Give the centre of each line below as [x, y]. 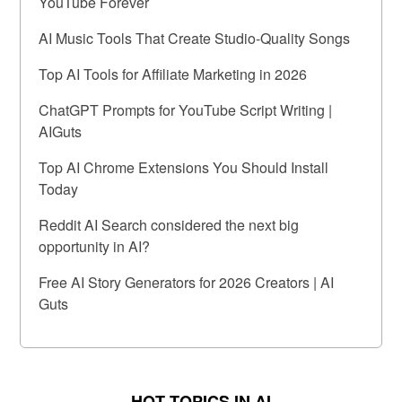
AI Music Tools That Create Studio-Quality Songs [195, 38]
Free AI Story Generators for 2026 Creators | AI [187, 282]
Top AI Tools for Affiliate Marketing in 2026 [173, 74]
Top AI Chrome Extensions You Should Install [184, 167]
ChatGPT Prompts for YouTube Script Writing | [186, 109]
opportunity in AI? [95, 246]
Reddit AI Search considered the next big [169, 224]
